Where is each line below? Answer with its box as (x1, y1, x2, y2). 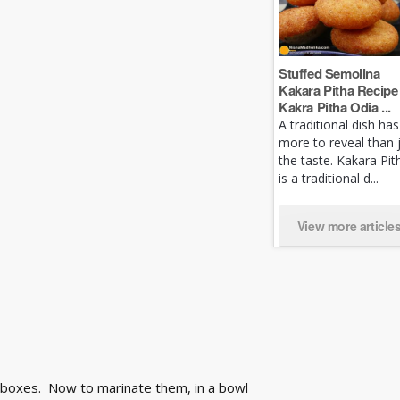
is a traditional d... (279, 169, 379, 187)
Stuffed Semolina (279, 62, 380, 83)
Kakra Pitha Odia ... (279, 96, 391, 117)
